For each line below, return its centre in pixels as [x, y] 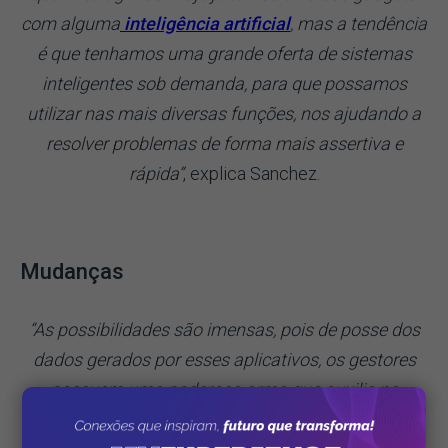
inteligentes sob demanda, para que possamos [224, 83]
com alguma [70, 23]
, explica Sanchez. [251, 173]
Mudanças [72, 271]
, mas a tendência [358, 23]
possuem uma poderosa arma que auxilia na [224, 389]
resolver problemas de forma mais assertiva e [224, 143]
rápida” [155, 173]
